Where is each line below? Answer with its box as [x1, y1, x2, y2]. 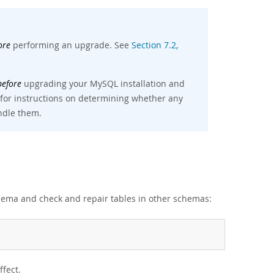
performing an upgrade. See [10, 39, 131, 51]
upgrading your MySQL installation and [21, 78, 185, 89]
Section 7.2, [131, 39, 178, 51]
